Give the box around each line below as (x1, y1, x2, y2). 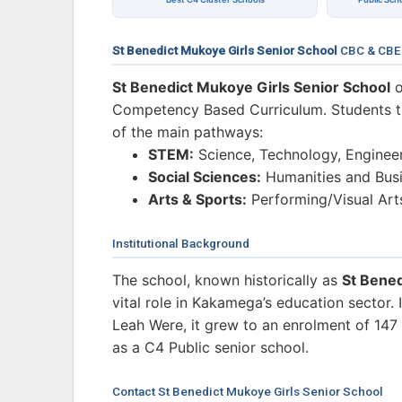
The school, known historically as (112, 271, 342, 290)
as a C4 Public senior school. (112, 338, 309, 357)
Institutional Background (112, 236, 249, 251)
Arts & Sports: (148, 190, 247, 209)
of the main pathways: (112, 123, 263, 142)
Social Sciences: (148, 168, 261, 187)
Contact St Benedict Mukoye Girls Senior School (112, 384, 383, 399)
